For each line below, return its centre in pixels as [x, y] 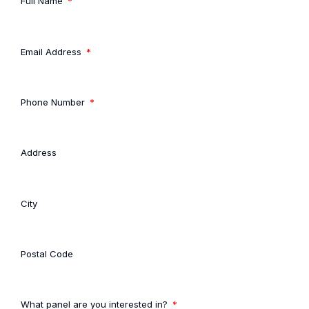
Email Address [52, 51]
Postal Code [47, 253]
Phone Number [54, 102]
